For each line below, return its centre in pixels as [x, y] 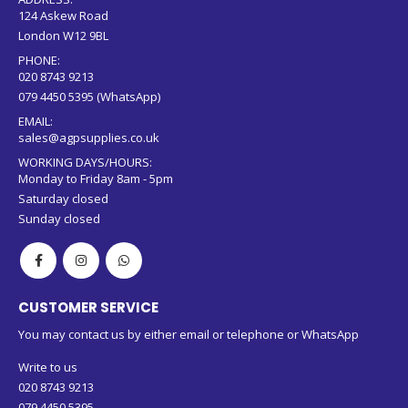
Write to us [48, 342]
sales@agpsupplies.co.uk [89, 113]
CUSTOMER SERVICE [88, 282]
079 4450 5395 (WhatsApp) [89, 72]
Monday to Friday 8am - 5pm [96, 154]
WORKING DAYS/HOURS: [85, 138]
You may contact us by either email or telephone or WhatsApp [189, 309]
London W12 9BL [63, 11]
